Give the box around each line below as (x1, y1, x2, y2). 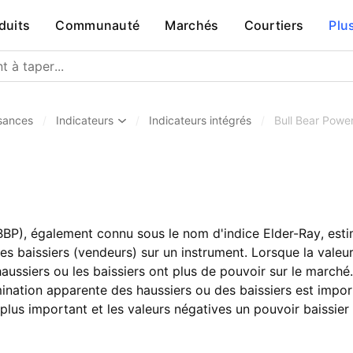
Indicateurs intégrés (149, 113, 251, 127)
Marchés (165, 17, 219, 33)
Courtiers (243, 17, 304, 33)
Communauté (55, 17, 140, 33)
